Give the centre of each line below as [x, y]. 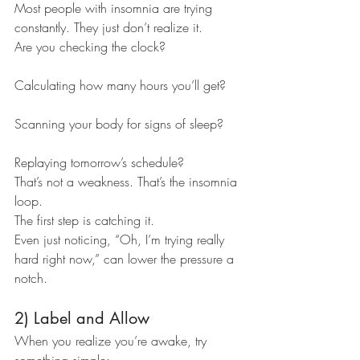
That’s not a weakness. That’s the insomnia [128, 182]
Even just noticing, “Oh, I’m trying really [121, 240]
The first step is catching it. [84, 221]
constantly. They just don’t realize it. [108, 28]
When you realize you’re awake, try [112, 341]
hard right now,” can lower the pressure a [126, 259]
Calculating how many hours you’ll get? [120, 86]
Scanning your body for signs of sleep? [119, 124]
